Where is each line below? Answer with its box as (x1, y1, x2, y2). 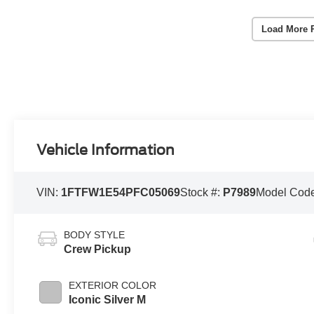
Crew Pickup (64, 243, 132, 256)
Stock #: (180, 186, 224, 198)
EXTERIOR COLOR (69, 280, 157, 292)
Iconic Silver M (69, 294, 146, 306)
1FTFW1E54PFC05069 (61, 186, 181, 198)
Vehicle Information (36, 141, 175, 158)
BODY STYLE (64, 229, 125, 241)
